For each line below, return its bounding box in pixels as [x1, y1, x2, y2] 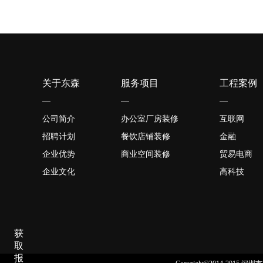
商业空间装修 [121, 149, 170, 159]
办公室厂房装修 [121, 114, 178, 123]
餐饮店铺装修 [121, 131, 170, 141]
